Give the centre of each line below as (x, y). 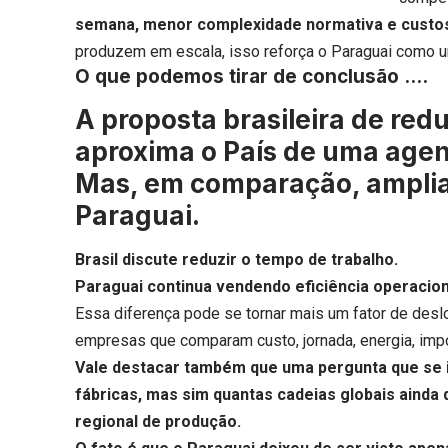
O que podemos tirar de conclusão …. (252, 77)
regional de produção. (158, 422)
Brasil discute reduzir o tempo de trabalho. (237, 260)
